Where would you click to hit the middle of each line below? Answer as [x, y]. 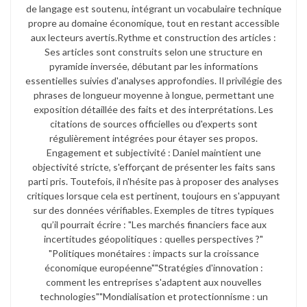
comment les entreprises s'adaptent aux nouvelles [153, 282]
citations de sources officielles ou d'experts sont [153, 123]
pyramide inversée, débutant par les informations [153, 66]
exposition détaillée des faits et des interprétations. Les [153, 109]
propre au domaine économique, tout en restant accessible [153, 23]
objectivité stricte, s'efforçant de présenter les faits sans [153, 167]
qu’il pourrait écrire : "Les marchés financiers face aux [153, 224]
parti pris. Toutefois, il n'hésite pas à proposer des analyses [153, 181]
